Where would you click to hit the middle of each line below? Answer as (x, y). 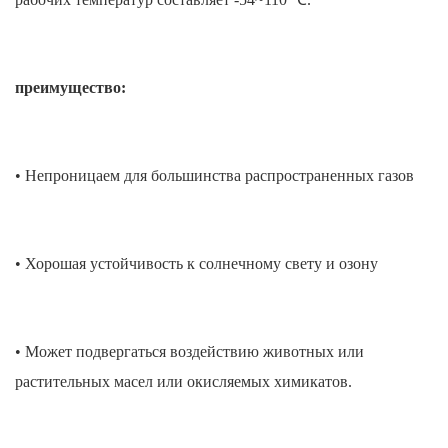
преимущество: (70, 88)
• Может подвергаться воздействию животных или (189, 352)
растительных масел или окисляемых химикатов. (183, 382)
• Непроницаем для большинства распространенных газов (214, 176)
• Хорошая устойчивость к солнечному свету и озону (196, 264)
